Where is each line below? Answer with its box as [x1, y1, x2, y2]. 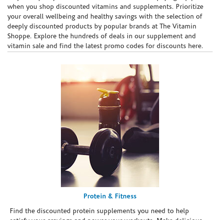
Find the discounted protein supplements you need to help [10, 207, 189, 215]
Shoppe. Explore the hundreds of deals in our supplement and [7, 32, 196, 40]
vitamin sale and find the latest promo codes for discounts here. [7, 42, 203, 50]
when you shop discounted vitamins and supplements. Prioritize [7, 3, 203, 11]
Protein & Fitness [83, 192, 137, 200]
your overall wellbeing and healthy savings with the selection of [7, 13, 202, 21]
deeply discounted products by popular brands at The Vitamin [7, 23, 196, 30]
